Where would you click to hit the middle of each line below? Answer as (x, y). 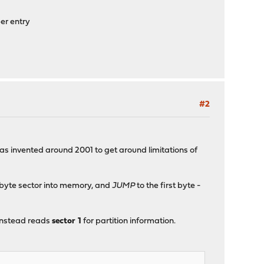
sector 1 (67, 221)
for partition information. (129, 221)
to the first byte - (169, 186)
